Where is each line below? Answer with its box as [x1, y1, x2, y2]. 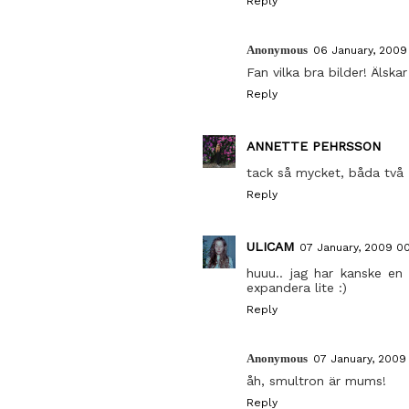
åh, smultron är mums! [246, 372, 386, 388]
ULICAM [246, 238, 294, 254]
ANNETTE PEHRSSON [246, 138, 381, 153]
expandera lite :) [246, 279, 347, 295]
